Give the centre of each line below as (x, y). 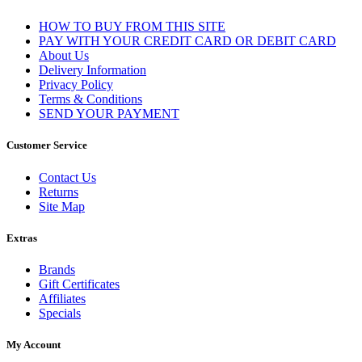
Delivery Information (93, 70)
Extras (22, 238)
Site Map (62, 206)
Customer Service (47, 145)
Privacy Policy (76, 85)
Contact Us (67, 177)
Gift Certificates (79, 284)
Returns (59, 192)
